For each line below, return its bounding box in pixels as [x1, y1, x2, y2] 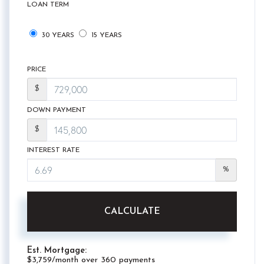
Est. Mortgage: [27, 246, 87, 255]
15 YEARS [89, 32, 122, 39]
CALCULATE [104, 206, 160, 216]
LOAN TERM [27, 1, 69, 9]
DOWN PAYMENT [27, 106, 86, 114]
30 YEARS [39, 32, 74, 39]
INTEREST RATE [27, 147, 80, 154]
